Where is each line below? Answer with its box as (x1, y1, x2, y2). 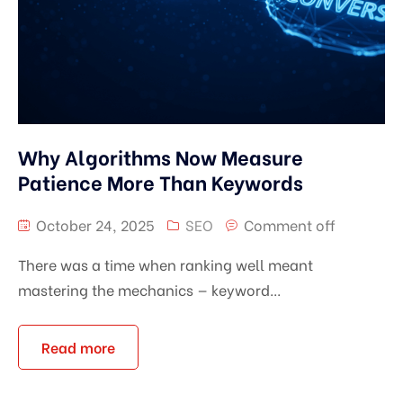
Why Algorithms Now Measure (18, 141, 303, 171)
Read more (41, 336, 115, 357)
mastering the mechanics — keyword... (18, 278, 281, 300)
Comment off (244, 213, 336, 235)
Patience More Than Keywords (18, 166, 303, 196)
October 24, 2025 (32, 213, 155, 235)
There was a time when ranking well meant (18, 253, 313, 274)
